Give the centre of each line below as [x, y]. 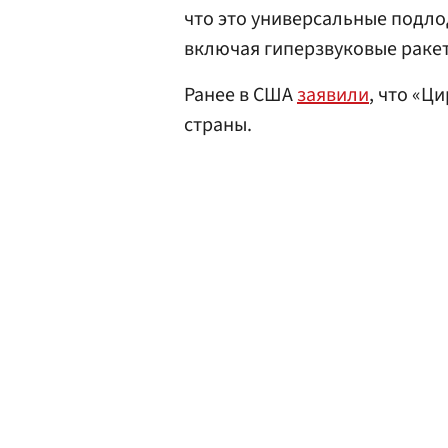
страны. [218, 125]
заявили [333, 95]
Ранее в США [240, 95]
